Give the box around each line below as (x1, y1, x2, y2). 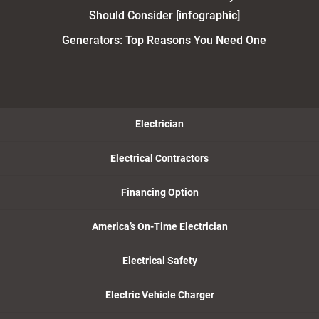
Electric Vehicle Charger (105, 289, 214, 301)
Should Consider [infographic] (88, 9, 240, 23)
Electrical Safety (122, 255, 197, 267)
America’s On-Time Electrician (91, 221, 228, 233)
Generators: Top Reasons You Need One (62, 33, 267, 48)
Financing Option (120, 187, 199, 199)
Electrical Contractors (110, 152, 209, 164)
